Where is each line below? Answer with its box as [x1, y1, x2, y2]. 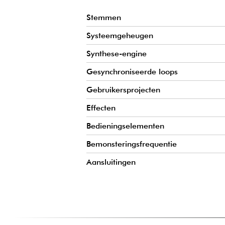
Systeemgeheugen [86, 31, 153, 41]
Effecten [86, 103, 116, 113]
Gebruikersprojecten [86, 85, 160, 95]
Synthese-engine [86, 49, 147, 59]
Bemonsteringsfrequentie [86, 139, 177, 149]
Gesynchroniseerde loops [86, 67, 178, 77]
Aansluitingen [86, 157, 136, 167]
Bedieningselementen [86, 121, 164, 131]
